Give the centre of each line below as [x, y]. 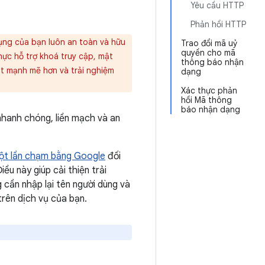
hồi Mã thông [206, 100]
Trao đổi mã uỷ [209, 43]
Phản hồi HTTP [218, 24]
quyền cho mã [208, 53]
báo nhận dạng [211, 109]
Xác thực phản [209, 91]
